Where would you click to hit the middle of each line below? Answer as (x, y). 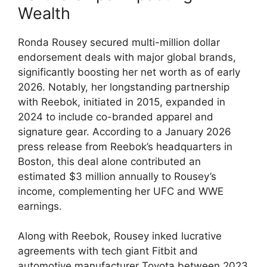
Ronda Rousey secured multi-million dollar (119, 42)
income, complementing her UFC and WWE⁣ (121, 191)
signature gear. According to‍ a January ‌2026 (125, 131)
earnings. (40, 206)
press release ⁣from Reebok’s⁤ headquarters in (125, 146)
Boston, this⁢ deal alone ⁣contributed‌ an (109, 161)
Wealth (44, 13)
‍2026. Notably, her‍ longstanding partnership (124, 87)
